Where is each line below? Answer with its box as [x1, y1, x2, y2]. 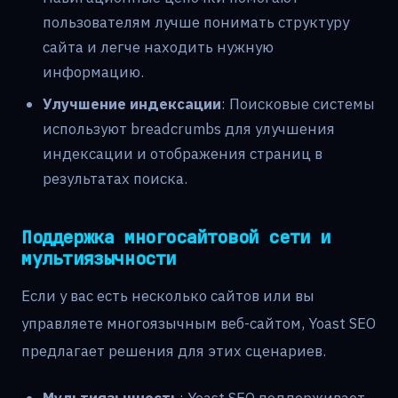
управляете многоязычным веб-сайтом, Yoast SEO [21, 314, 376, 334]
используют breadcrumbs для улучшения [43, 119, 335, 139]
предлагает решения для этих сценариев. [21, 341, 326, 362]
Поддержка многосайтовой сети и [21, 224, 330, 251]
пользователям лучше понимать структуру [43, 12, 349, 33]
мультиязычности [21, 245, 176, 272]
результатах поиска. [43, 169, 187, 189]
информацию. [43, 62, 144, 83]
